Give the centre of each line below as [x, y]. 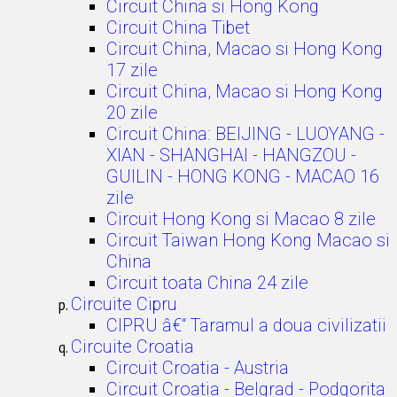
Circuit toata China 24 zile [207, 283]
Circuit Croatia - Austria [198, 368]
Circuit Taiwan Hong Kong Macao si [248, 240]
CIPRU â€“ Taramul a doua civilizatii [246, 325]
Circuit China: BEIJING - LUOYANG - [245, 134]
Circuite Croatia [132, 346]
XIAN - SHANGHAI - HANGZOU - [231, 155]
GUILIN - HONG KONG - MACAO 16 [243, 176]
